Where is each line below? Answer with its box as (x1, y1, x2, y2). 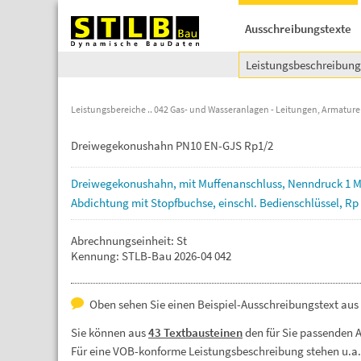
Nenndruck (288, 176, 345, 191)
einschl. (218, 195, 259, 210)
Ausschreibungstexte (245, 21, 351, 36)
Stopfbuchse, (151, 195, 218, 210)
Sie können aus (71, 325, 148, 340)
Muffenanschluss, (198, 176, 288, 191)
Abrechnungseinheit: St (71, 233, 187, 248)
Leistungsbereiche (71, 103, 146, 115)
